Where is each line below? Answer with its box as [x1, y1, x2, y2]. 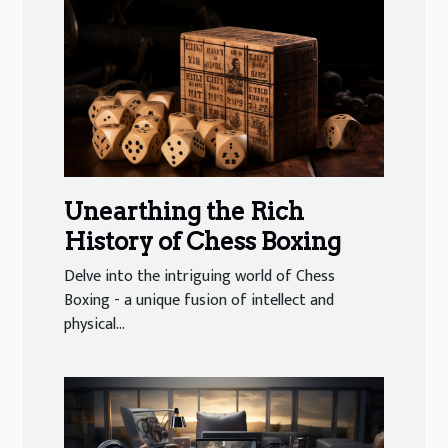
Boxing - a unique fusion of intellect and [64, 287, 334, 315]
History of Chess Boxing [64, 227, 341, 257]
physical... [64, 311, 125, 339]
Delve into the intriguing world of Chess [64, 263, 335, 291]
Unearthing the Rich [64, 197, 304, 227]
